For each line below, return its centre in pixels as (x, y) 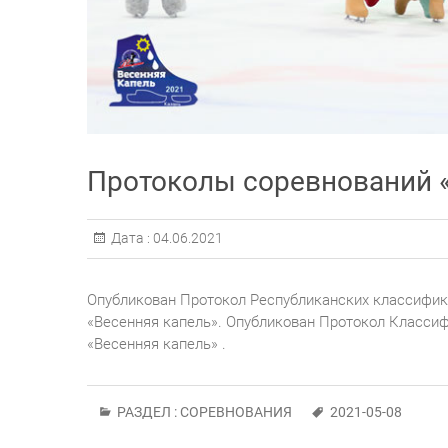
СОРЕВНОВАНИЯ (236, 412)
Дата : (130, 238)
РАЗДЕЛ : (147, 412)
